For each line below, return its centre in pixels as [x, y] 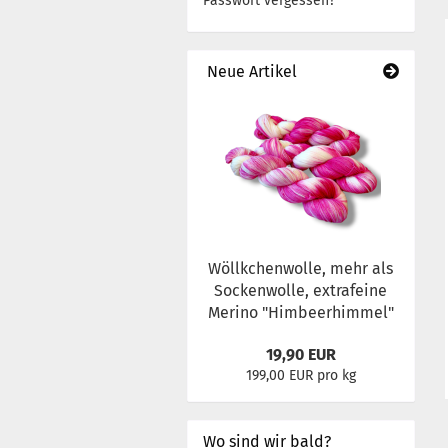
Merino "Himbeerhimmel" [300, 312]
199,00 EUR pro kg [300, 375]
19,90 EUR [300, 354]
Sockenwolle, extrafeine [301, 290]
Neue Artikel [250, 71]
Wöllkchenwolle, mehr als [301, 268]
